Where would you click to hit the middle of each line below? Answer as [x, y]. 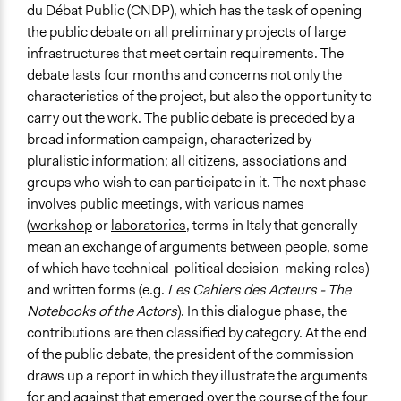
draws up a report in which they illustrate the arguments [197, 376]
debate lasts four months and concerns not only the [184, 75]
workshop [61, 226]
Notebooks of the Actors [102, 311]
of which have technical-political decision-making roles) [198, 269]
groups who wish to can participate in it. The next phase [196, 183]
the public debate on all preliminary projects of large [186, 32]
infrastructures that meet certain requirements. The [185, 54]
